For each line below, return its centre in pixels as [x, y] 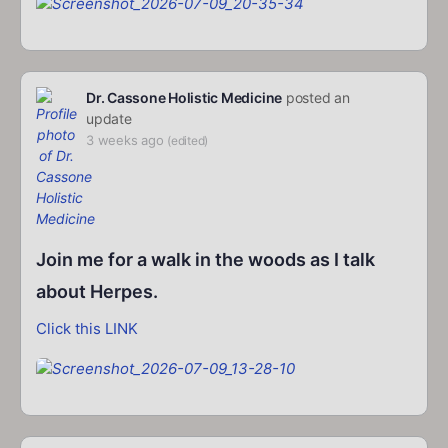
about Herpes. [97, 292]
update [109, 119]
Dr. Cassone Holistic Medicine [184, 98]
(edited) [188, 141]
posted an [316, 98]
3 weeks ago [125, 140]
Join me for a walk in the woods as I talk [205, 260]
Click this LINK [87, 329]
